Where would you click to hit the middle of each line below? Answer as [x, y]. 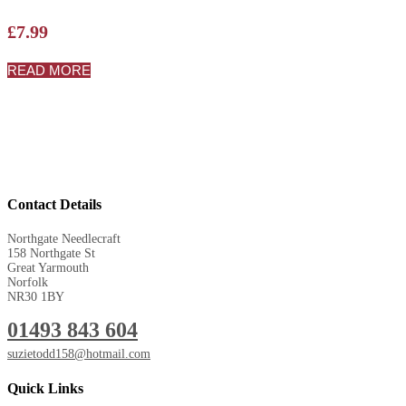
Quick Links [45, 389]
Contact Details [54, 204]
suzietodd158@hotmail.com [79, 354]
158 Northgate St [51, 254]
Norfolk [28, 283]
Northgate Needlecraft [64, 239]
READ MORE [49, 70]
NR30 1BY [36, 297]
